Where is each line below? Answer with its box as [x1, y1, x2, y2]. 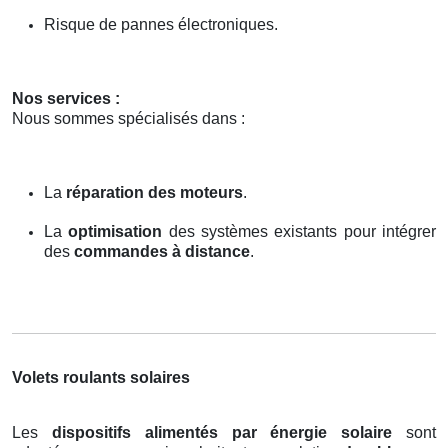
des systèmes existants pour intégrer [162, 222, 437, 240]
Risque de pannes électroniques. [44, 15, 278, 33]
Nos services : [12, 89, 120, 107]
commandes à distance [74, 242, 250, 260]
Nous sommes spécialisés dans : [12, 109, 245, 127]
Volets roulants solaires [12, 368, 190, 386]
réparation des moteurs [66, 183, 243, 201]
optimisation [68, 222, 163, 240]
